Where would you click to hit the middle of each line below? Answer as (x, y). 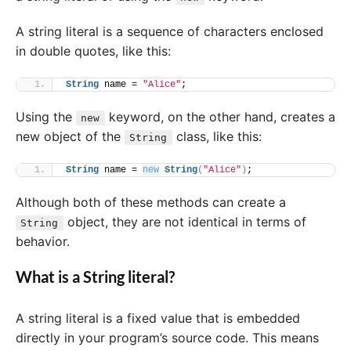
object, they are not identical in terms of (185, 221)
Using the (46, 117)
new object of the (70, 137)
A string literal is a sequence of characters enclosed (170, 32)
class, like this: (217, 137)
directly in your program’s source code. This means (167, 338)
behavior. (43, 241)
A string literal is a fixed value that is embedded (158, 318)
